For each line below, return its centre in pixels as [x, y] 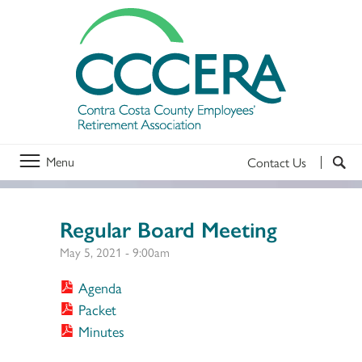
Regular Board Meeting [168, 228]
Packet [98, 309]
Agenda [101, 287]
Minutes [102, 330]
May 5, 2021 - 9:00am [115, 251]
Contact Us [277, 162]
